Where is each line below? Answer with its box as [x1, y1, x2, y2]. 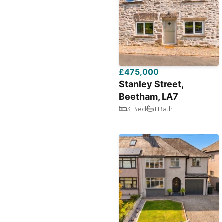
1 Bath [154, 105, 173, 112]
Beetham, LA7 [119, 91, 179, 102]
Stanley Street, [119, 79, 184, 89]
